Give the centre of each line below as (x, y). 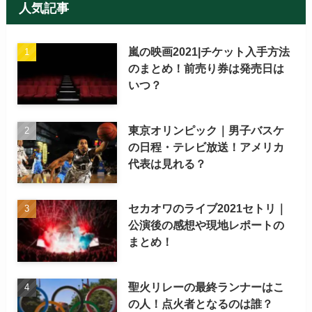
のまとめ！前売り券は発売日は (206, 68)
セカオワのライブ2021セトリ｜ (208, 209)
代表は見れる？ (167, 163)
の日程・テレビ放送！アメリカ (206, 147)
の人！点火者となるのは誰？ (201, 304)
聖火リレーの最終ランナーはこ (206, 287)
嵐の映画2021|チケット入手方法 (209, 51)
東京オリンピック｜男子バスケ (206, 130)
